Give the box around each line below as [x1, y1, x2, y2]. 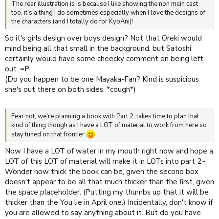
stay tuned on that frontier [11, 130, 86, 139]
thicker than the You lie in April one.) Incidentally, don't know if [5, 197, 213, 207]
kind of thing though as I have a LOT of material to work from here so [11, 121, 207, 130]
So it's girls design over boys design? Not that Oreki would [5, 33, 202, 43]
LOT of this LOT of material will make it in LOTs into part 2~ [5, 156, 206, 166]
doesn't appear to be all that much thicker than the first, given [5, 176, 214, 187]
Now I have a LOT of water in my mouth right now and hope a [5, 146, 213, 156]
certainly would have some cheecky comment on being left [5, 53, 203, 64]
